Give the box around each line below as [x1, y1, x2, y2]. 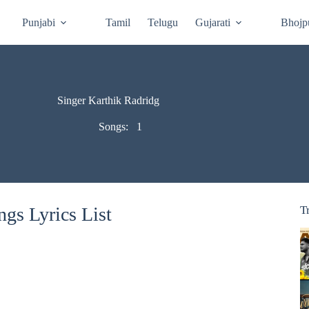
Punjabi [22, 16, 56, 28]
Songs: [98, 121, 131, 132]
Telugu [148, 16, 179, 28]
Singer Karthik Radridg [57, 94, 159, 106]
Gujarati [195, 16, 231, 28]
